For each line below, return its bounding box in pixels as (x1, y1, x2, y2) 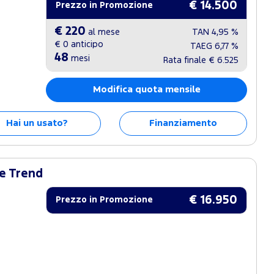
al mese (86, 29, 120, 37)
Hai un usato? (6, 119, 68, 128)
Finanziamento (149, 119, 217, 128)
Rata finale (163, 57, 209, 65)
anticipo (68, 41, 104, 49)
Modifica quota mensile (92, 86, 201, 94)
